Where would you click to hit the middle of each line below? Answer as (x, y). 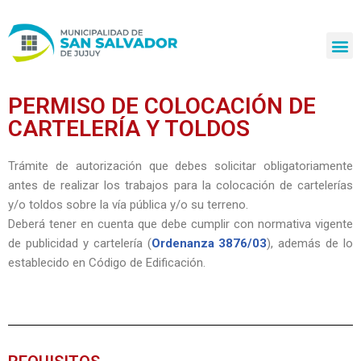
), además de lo (310, 244)
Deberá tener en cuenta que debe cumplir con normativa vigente (180, 224)
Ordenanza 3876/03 (209, 244)
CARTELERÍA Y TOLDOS (129, 129)
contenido (37, 82)
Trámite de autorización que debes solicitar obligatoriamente (180, 166)
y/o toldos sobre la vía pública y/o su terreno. (128, 205)
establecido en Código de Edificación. (107, 263)
